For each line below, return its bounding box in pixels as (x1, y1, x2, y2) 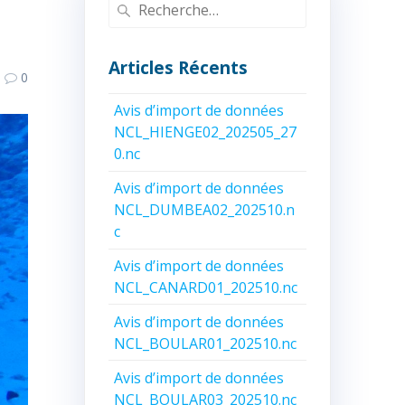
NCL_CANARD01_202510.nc (114, 277, 298, 297)
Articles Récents (108, 55, 248, 80)
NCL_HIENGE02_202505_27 (114, 122, 297, 143)
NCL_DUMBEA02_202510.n (114, 200, 296, 221)
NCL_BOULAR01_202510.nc (114, 333, 297, 353)
